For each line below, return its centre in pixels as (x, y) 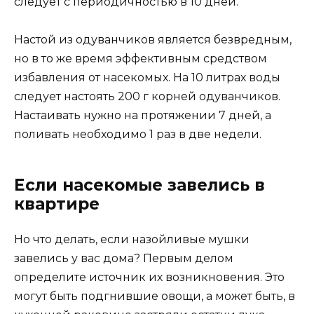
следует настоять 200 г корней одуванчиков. (147, 97)
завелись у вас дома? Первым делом (124, 259)
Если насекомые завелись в (139, 185)
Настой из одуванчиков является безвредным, (153, 40)
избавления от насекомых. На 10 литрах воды (147, 78)
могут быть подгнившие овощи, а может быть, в (155, 296)
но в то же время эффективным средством (141, 59)
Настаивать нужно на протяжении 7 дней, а (143, 116)
